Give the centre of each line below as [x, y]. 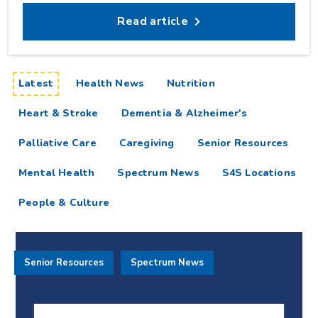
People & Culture [64, 203]
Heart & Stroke [59, 113]
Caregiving [147, 143]
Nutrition [191, 83]
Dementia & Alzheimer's [184, 113]
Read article [153, 21]
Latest [36, 83]
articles [73, 83]
